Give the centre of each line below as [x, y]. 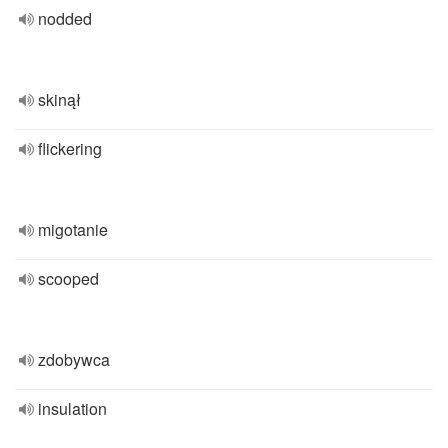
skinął [59, 99]
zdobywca [74, 359]
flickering [70, 148]
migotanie [73, 229]
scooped [68, 278]
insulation [72, 408]
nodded [65, 18]
